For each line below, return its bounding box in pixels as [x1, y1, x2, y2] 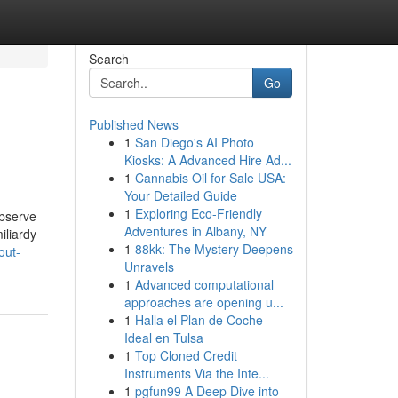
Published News [88, 115, 179, 133]
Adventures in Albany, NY [123, 222, 267, 240]
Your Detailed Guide [123, 187, 237, 204]
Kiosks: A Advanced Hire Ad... [123, 151, 291, 169]
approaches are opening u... [123, 293, 283, 311]
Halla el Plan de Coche [134, 311, 263, 329]
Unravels [123, 258, 174, 275]
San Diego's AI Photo [134, 133, 254, 151]
